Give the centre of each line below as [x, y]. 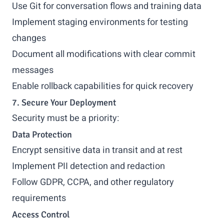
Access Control [41, 214]
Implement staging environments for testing [100, 22]
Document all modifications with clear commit [104, 54]
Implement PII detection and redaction [88, 166]
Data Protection [42, 134]
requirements [39, 198]
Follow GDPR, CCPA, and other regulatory [93, 182]
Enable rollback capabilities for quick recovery [103, 86]
